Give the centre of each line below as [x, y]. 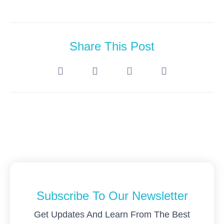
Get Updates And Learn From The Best [112, 214]
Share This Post [112, 46]
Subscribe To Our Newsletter [112, 196]
